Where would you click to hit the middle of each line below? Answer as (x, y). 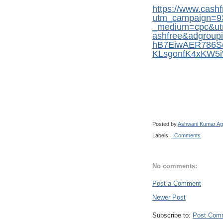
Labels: (162, 135)
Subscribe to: (172, 215)
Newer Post (169, 197)
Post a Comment (177, 183)
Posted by (165, 124)
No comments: (175, 166)
